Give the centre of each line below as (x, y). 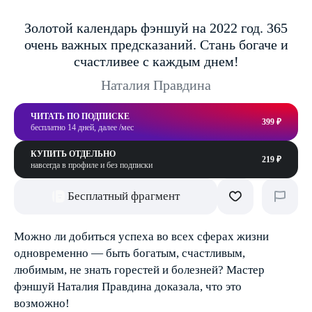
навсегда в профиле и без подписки (92, 165)
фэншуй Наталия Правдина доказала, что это (128, 287)
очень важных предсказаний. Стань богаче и (156, 45)
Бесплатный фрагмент (123, 196)
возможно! (42, 303)
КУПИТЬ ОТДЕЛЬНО (73, 154)
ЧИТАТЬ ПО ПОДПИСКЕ (80, 116)
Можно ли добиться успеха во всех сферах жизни (141, 236)
